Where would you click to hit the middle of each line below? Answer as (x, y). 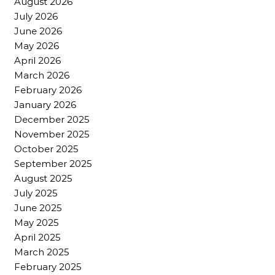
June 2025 (38, 208)
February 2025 (48, 267)
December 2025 (52, 120)
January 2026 (45, 105)
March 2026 (42, 76)
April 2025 (37, 238)
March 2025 (42, 252)
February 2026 (48, 90)
